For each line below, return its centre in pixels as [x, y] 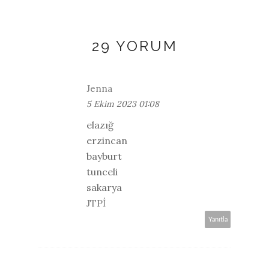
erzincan [107, 140]
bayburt [104, 156]
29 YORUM [134, 46]
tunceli [102, 171]
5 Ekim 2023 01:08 [123, 104]
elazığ [100, 125]
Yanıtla [218, 219]
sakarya [104, 187]
